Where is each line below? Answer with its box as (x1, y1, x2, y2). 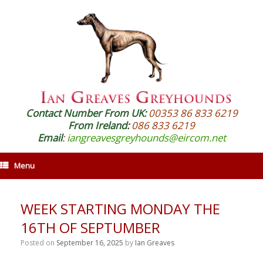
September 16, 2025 (56, 238, 123, 248)
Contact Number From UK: (25, 106, 149, 120)
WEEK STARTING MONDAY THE (21, 199, 220, 219)
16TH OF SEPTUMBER (21, 218, 160, 238)
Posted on (21, 238, 56, 248)
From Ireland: (68, 119, 129, 133)
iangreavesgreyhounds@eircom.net (66, 131, 226, 145)
